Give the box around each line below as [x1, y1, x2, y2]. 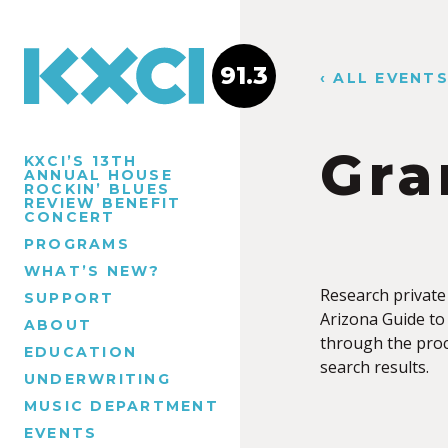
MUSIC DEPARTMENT [24, 396, 219, 415]
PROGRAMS [24, 234, 130, 253]
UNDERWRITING [24, 369, 171, 388]
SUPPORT [24, 288, 115, 307]
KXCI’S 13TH [24, 151, 138, 170]
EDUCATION [24, 342, 138, 361]
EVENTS [24, 423, 98, 442]
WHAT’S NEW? [24, 261, 161, 280]
